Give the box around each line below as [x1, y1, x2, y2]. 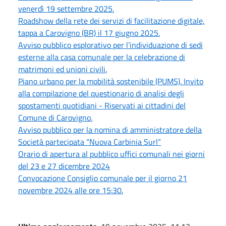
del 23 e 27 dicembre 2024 [18, 160, 110, 172]
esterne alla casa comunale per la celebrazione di [18, 51, 185, 63]
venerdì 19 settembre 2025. [18, 3, 114, 15]
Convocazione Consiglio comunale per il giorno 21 [18, 172, 187, 184]
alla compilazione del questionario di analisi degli [18, 87, 184, 99]
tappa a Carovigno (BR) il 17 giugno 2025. [18, 27, 160, 39]
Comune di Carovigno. [18, 111, 92, 124]
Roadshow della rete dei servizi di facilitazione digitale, [18, 15, 205, 27]
